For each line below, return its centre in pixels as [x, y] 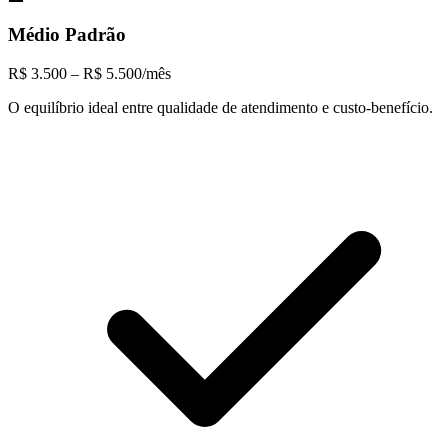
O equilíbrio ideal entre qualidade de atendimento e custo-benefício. [220, 107]
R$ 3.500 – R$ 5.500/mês [89, 73]
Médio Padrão [67, 35]
